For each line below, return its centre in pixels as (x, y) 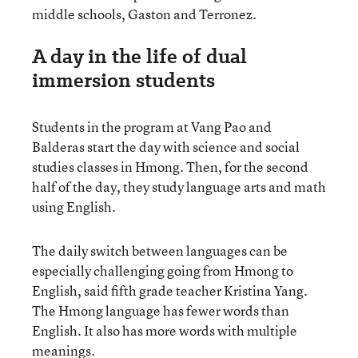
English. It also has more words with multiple (165, 330)
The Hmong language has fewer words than (161, 310)
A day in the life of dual (139, 56)
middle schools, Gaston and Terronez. (144, 14)
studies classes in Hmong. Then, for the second (170, 166)
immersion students (123, 80)
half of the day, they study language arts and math (179, 186)
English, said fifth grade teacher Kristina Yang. (170, 290)
